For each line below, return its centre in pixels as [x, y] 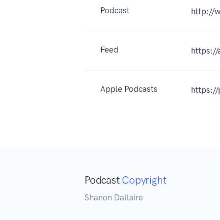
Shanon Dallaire [114, 197]
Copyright [144, 180]
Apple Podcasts [129, 89]
